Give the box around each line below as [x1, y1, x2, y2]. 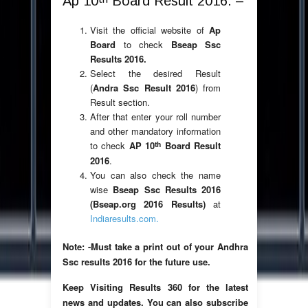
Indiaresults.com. [90, 212, 159, 225]
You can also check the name [90, 168, 221, 182]
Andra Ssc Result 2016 [93, 81, 195, 95]
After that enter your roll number [90, 110, 221, 124]
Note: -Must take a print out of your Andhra [63, 240, 248, 254]
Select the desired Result [90, 67, 221, 80]
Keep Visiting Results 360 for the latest [63, 280, 248, 294]
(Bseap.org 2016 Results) [90, 197, 206, 211]
